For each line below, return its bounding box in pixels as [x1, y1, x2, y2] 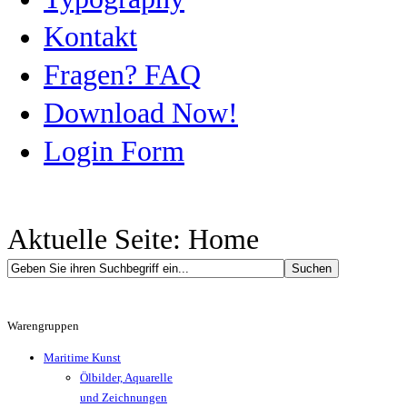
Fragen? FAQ [44, 59, 201, 91]
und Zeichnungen [80, 391, 167, 404]
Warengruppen [7, 319, 79, 333]
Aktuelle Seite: [7, 223, 188, 255]
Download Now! [44, 97, 238, 129]
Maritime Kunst [44, 351, 121, 364]
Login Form [44, 135, 184, 167]
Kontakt [44, 21, 137, 53]
